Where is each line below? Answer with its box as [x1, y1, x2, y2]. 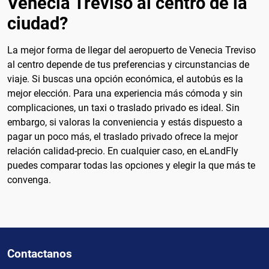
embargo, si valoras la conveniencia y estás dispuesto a [7, 116, 243, 128]
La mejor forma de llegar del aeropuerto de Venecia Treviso [7, 44, 256, 56]
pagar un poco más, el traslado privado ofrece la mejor [7, 130, 238, 142]
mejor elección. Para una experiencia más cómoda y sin [7, 87, 243, 99]
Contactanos [7, 246, 72, 261]
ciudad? [7, 13, 68, 34]
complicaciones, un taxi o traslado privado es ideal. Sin [7, 101, 240, 113]
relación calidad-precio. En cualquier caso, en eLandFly [7, 145, 238, 157]
